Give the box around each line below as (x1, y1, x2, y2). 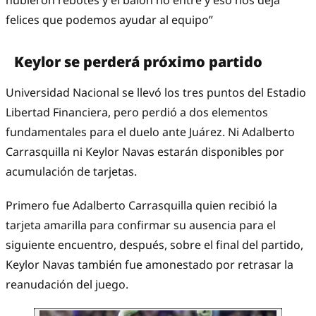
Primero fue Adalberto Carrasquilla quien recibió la (6, 197, 277, 214)
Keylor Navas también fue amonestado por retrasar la (6, 257, 293, 273)
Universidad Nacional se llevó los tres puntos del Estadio (6, 85, 306, 101)
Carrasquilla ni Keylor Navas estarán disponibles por (6, 144, 284, 160)
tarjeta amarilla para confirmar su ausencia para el (6, 217, 276, 233)
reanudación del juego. (6, 276, 131, 293)
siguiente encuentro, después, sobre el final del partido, (6, 237, 303, 253)
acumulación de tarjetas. (6, 164, 137, 180)
